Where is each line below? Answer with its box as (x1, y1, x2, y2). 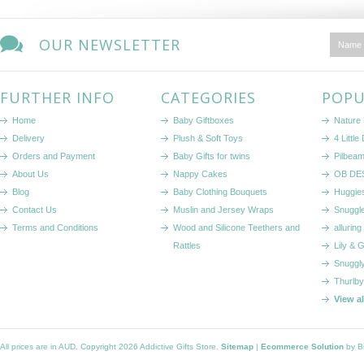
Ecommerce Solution (261, 342, 344, 351)
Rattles (173, 240, 201, 250)
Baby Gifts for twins (173, 151, 250, 161)
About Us (12, 169, 49, 179)
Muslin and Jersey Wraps (173, 205, 274, 214)
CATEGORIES (161, 88, 256, 107)
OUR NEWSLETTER (39, 35, 180, 54)
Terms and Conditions (12, 223, 98, 232)
